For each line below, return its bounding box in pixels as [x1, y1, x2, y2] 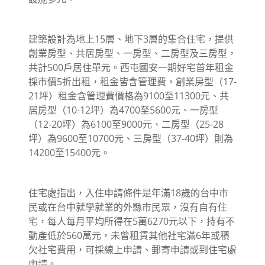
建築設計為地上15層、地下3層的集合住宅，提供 [28, 32, 234, 46]
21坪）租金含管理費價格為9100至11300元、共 [28, 89, 229, 102]
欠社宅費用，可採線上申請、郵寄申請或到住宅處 [28, 243, 237, 256]
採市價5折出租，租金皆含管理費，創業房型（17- [28, 75, 237, 88]
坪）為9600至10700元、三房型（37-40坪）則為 [28, 131, 233, 145]
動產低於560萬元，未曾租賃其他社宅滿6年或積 [28, 228, 230, 242]
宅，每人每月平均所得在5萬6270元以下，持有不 [28, 214, 235, 228]
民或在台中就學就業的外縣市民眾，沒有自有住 [28, 200, 227, 214]
